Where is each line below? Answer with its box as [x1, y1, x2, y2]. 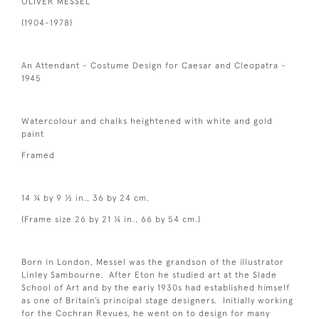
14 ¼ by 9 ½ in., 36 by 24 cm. [21, 193, 150, 204]
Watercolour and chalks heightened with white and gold [21, 116, 273, 127]
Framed [21, 150, 55, 161]
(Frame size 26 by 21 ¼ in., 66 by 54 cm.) [21, 214, 201, 225]
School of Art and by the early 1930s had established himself [21, 283, 290, 293]
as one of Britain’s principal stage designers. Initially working [21, 296, 293, 306]
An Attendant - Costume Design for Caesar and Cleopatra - [21, 61, 286, 71]
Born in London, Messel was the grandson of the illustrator [21, 257, 284, 268]
